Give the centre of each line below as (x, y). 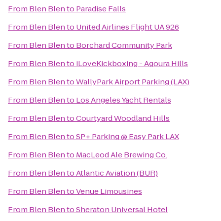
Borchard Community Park (124, 45)
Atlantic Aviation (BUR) (117, 173)
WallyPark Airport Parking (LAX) (133, 82)
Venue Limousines (109, 191)
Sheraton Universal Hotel (122, 209)
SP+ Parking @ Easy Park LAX (128, 136)
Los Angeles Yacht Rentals (124, 100)
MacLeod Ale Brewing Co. (122, 155)
